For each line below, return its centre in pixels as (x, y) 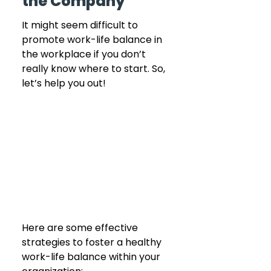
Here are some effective (81, 227)
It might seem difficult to (81, 25)
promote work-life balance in (93, 39)
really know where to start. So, (95, 68)
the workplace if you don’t (85, 54)
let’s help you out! (65, 83)
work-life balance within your (92, 256)
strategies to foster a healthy (93, 242)
